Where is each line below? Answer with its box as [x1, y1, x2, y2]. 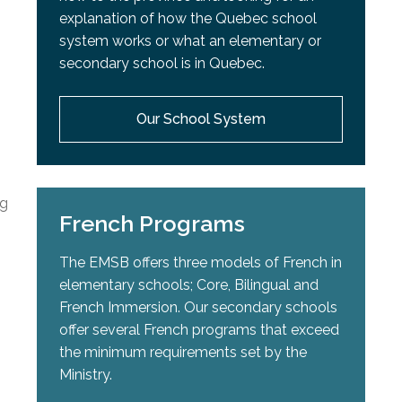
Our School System [135, 110, 266, 128]
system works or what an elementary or [59, 32, 322, 50]
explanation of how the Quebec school [59, 10, 318, 28]
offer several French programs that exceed [59, 321, 340, 339]
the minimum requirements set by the [59, 344, 308, 362]
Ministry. [59, 366, 113, 384]
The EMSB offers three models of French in [59, 254, 343, 272]
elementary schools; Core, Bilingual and [59, 276, 319, 294]
